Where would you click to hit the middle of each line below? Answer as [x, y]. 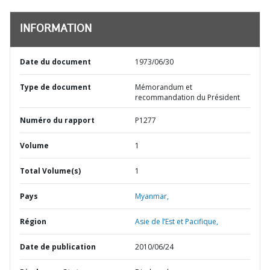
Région [33, 221]
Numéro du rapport [57, 120]
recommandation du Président [187, 97]
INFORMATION [56, 30]
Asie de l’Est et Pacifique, [177, 221]
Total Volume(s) [50, 171]
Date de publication [58, 247]
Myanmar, [152, 196]
